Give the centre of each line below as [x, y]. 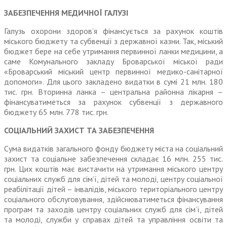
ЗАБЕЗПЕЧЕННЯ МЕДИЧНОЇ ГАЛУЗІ [66, 13]
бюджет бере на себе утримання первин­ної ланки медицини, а [113, 51]
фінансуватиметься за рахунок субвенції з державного [113, 102]
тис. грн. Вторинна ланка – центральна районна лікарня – [113, 92]
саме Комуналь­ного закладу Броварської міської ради [113, 62]
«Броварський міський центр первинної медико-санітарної [113, 72]
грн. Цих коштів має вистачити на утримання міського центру [113, 169]
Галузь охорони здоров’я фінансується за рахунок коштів [113, 31]
